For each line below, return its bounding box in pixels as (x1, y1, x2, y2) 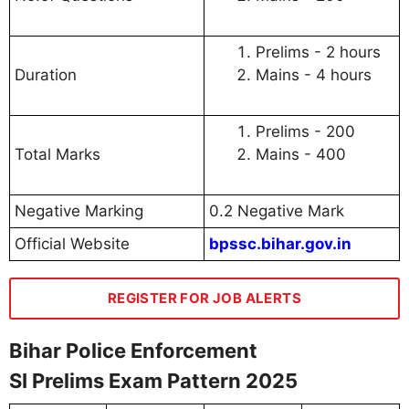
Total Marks (15, 145, 100, 164)
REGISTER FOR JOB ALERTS (107, 289, 302, 308)
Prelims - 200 (256, 122, 355, 142)
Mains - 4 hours (256, 66, 372, 85)
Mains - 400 (256, 145, 346, 164)
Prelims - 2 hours (256, 43, 381, 62)
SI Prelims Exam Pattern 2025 (9, 369, 298, 393)
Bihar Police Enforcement (9, 339, 257, 363)
